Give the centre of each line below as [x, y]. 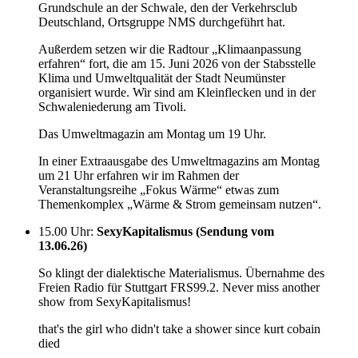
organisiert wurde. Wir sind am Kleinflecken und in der [177, 92]
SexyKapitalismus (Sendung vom [185, 231]
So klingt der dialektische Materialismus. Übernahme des [181, 272]
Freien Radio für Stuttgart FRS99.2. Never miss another [179, 287]
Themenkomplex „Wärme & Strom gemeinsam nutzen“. [180, 204]
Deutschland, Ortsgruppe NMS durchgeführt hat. [162, 22]
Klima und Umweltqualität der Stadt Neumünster [162, 78]
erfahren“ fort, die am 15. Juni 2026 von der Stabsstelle [177, 63]
